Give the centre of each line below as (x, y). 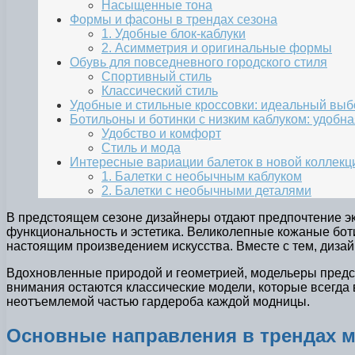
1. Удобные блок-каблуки (174, 34)
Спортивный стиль (157, 77)
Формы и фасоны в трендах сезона (174, 20)
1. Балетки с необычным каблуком (202, 177)
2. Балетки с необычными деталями (206, 191)
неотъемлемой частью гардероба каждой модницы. (158, 302)
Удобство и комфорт (161, 134)
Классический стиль (160, 91)
